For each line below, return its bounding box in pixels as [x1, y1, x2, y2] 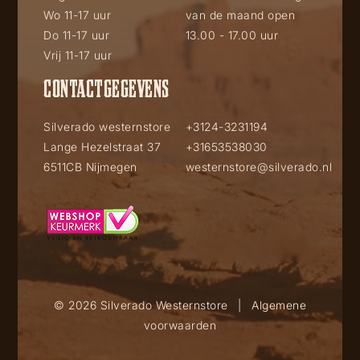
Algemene [252, 298, 306, 312]
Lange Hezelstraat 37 [43, 140, 161, 153]
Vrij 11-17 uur [43, 48, 112, 62]
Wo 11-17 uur [63, 8, 111, 22]
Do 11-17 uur [62, 28, 109, 42]
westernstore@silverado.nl [185, 160, 333, 174]
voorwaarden [143, 318, 217, 332]
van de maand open [185, 8, 296, 22]
